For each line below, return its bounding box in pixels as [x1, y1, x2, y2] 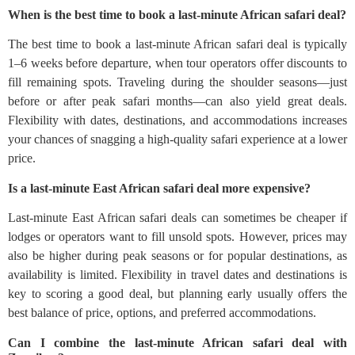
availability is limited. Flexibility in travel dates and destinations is [8, 267, 347, 281]
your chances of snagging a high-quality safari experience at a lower [8, 132, 347, 146]
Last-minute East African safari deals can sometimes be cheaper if [8, 210, 347, 224]
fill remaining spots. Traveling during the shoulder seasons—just [8, 74, 347, 89]
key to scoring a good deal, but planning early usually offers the [8, 286, 347, 300]
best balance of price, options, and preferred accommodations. [8, 305, 316, 319]
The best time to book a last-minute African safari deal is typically [8, 36, 347, 51]
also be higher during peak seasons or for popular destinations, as [8, 248, 347, 262]
